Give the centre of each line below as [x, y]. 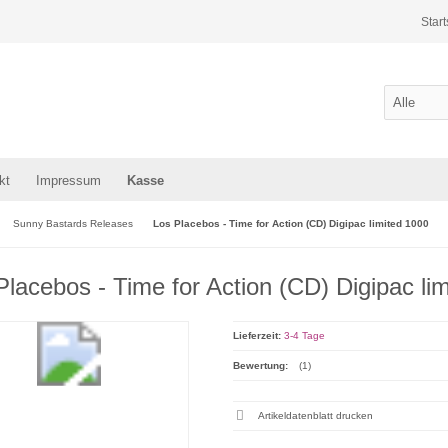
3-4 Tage [304, 335]
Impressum [68, 180]
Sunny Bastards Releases [73, 223]
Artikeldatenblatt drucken [315, 415]
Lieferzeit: [256, 335]
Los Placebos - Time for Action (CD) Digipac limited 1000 [291, 223]
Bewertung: [260, 365]
